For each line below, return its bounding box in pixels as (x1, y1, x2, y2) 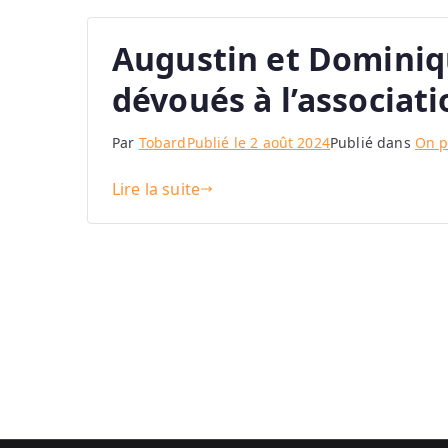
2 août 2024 (250, 133, 330, 153)
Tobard (138, 133, 187, 153)
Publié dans (329, 133, 415, 153)
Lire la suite (112, 178, 201, 201)
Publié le (186, 133, 251, 153)
